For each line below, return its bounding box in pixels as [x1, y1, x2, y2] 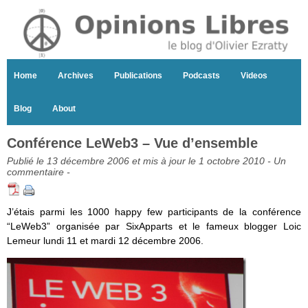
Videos [241, 71, 267, 81]
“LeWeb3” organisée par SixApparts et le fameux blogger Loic [7, 221, 301, 232]
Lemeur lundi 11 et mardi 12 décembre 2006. [7, 235, 203, 247]
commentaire [7, 166, 64, 178]
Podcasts [183, 71, 220, 81]
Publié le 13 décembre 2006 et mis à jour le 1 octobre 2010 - [7, 155, 274, 167]
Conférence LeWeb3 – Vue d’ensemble [7, 135, 258, 151]
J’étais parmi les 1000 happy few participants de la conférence [7, 206, 301, 218]
